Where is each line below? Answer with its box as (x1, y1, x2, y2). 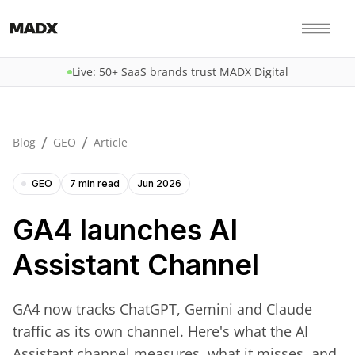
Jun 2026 (137, 177, 181, 189)
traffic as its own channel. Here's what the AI (13, 322, 308, 341)
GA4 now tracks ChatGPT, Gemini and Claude (13, 300, 312, 319)
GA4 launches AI (13, 212, 238, 247)
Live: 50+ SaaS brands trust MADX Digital (71, 64, 288, 79)
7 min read (70, 177, 120, 189)
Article (94, 135, 128, 150)
